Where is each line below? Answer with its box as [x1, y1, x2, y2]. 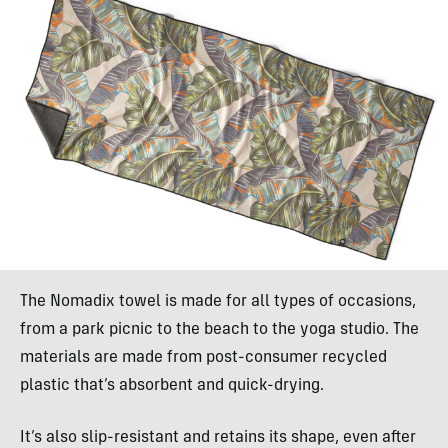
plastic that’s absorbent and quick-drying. [20, 378, 324, 395]
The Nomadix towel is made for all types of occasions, [20, 294, 416, 311]
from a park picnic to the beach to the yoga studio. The [20, 322, 419, 339]
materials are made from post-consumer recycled [20, 350, 387, 367]
